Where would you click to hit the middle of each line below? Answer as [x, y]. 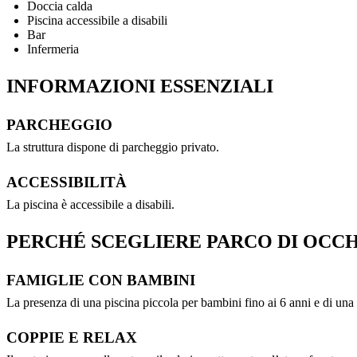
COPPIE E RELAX [72, 338]
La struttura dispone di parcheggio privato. [113, 147]
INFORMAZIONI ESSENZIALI [140, 86]
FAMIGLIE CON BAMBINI [101, 280]
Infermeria [53, 49]
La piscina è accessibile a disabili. [90, 205]
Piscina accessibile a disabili [97, 21]
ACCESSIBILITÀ [67, 182]
